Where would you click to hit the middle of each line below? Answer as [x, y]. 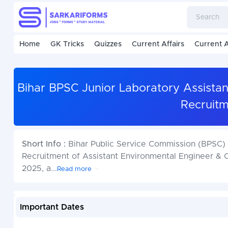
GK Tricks [67, 44]
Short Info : [45, 144]
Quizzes [108, 44]
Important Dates [52, 207]
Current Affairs [158, 44]
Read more [74, 169]
